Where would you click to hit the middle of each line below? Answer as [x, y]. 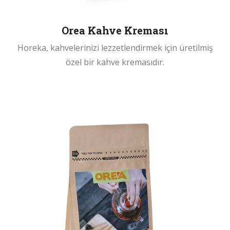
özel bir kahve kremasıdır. [115, 62]
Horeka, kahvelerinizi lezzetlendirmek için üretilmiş [115, 48]
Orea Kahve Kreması [115, 31]
